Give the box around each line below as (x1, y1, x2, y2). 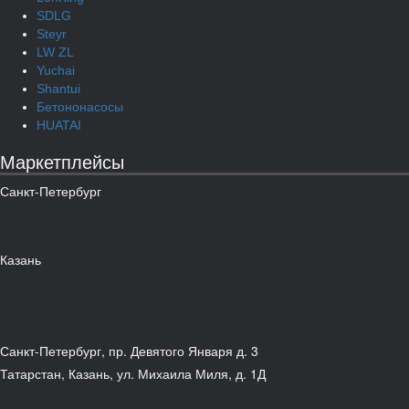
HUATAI (37, 117, 81, 132)
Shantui (37, 80, 80, 96)
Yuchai (37, 62, 75, 78)
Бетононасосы (37, 99, 123, 114)
